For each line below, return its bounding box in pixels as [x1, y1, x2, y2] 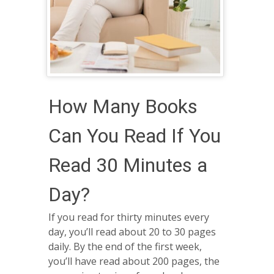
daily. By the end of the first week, [48, 240, 202, 254]
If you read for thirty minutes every [48, 210, 209, 224]
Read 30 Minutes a [48, 153, 207, 177]
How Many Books [48, 94, 198, 118]
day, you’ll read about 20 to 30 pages [48, 225, 216, 239]
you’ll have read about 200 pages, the [48, 254, 220, 268]
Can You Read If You [48, 124, 221, 147]
